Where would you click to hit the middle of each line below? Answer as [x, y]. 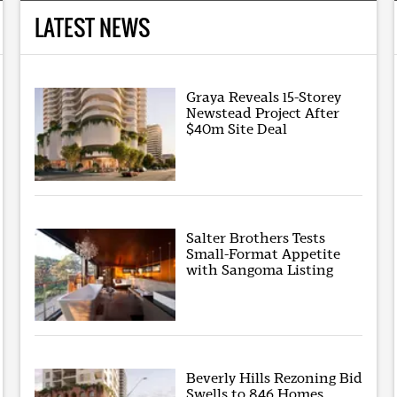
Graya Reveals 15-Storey [264, 97]
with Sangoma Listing [260, 269]
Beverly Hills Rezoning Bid [275, 378]
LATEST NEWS [92, 27]
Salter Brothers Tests [256, 237]
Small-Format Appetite [264, 253]
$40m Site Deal [237, 129]
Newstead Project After [263, 113]
